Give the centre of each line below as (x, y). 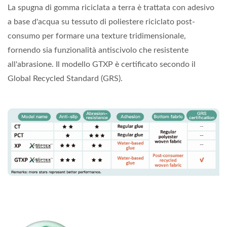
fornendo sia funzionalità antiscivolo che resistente (98, 50)
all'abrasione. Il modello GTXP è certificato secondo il (102, 65)
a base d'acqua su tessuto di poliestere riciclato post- (101, 22)
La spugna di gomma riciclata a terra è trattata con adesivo (111, 8)
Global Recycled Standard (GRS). (65, 79)
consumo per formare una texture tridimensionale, (97, 36)
